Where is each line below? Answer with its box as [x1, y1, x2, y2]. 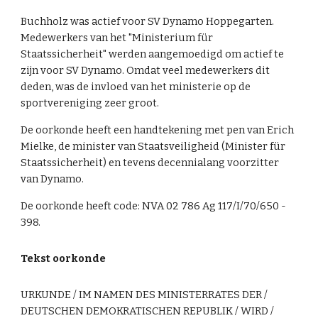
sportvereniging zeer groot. [21, 97, 160, 110]
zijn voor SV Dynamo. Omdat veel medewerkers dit [21, 64, 270, 77]
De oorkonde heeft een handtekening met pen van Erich [21, 124, 295, 137]
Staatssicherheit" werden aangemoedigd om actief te [21, 48, 285, 61]
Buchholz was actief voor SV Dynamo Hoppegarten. [21, 15, 275, 28]
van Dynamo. [21, 172, 87, 186]
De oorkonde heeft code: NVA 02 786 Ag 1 [21, 199, 223, 213]
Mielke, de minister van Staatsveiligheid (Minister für [21, 140, 286, 153]
